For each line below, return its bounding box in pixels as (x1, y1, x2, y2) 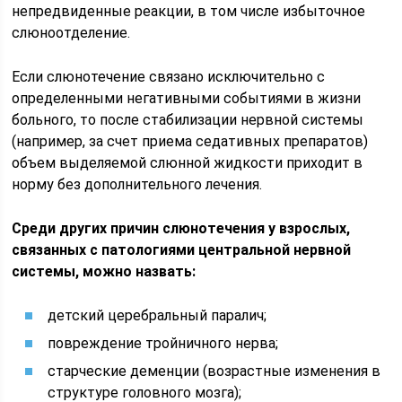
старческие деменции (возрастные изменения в (48, 363, 381, 380)
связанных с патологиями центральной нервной (12, 241, 352, 258)
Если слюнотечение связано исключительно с (12, 68, 326, 85)
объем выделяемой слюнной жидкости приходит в (12, 154, 363, 171)
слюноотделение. (12, 24, 131, 41)
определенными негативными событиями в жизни (12, 90, 362, 107)
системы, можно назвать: (12, 263, 197, 280)
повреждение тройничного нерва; (48, 335, 279, 352)
